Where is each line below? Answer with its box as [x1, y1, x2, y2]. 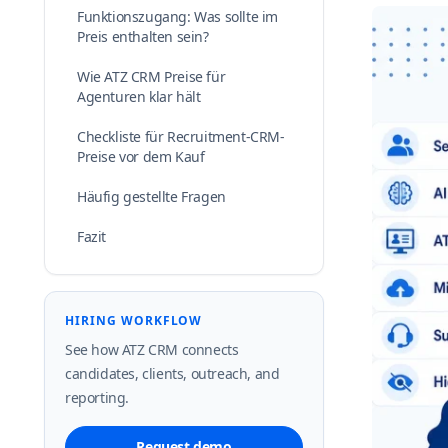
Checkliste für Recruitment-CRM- [77, 127, 285, 146]
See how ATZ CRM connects [65, 340, 239, 359]
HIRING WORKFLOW [65, 312, 203, 329]
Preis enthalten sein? [77, 27, 209, 46]
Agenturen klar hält [77, 87, 201, 106]
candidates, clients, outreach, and [65, 364, 280, 383]
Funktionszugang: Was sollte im [77, 7, 279, 26]
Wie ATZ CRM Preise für [77, 67, 226, 86]
